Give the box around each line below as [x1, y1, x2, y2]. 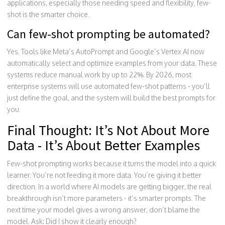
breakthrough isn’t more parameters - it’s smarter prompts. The [7, 193, 206, 202]
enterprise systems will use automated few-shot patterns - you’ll [7, 81, 210, 90]
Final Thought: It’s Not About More [7, 121, 209, 139]
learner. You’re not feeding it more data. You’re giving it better [7, 170, 201, 179]
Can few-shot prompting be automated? [7, 26, 210, 42]
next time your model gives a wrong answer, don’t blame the [7, 205, 200, 214]
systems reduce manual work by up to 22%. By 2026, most [7, 70, 191, 79]
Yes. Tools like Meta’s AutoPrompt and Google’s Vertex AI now [7, 47, 204, 56]
